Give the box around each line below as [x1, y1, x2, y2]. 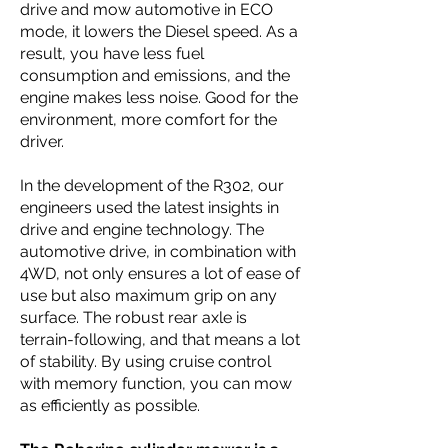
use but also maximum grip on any [20, 286, 277, 305]
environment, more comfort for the [20, 110, 277, 129]
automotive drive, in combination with [20, 242, 296, 261]
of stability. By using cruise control [20, 352, 271, 371]
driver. [20, 132, 64, 151]
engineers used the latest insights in [20, 198, 279, 217]
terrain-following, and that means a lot [20, 330, 300, 349]
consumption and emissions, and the [20, 66, 290, 85]
